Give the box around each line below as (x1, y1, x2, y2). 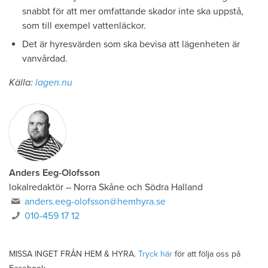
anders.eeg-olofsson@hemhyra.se (25, 195, 166, 208)
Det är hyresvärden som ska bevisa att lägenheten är (22, 38, 240, 50)
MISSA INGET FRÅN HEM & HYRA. (9, 248, 138, 259)
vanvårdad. (22, 52, 68, 65)
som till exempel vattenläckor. (22, 20, 147, 32)
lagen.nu (35, 76, 72, 89)
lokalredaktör (9, 181, 63, 193)
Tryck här (138, 248, 172, 259)
